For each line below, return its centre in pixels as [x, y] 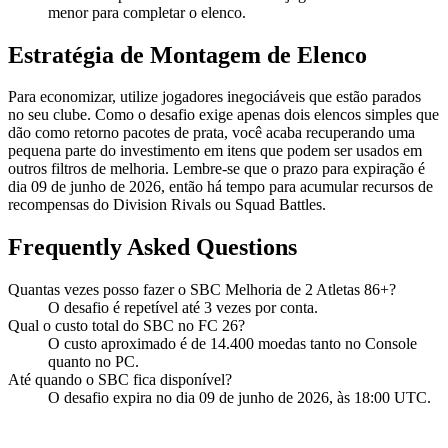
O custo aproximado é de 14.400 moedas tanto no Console [232, 344]
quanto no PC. [93, 362]
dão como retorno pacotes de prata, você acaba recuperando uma [211, 133]
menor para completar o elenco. [147, 12]
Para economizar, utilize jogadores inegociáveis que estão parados [214, 97]
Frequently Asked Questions [152, 247]
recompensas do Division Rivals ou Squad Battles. [167, 205]
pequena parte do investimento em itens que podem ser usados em [215, 151]
